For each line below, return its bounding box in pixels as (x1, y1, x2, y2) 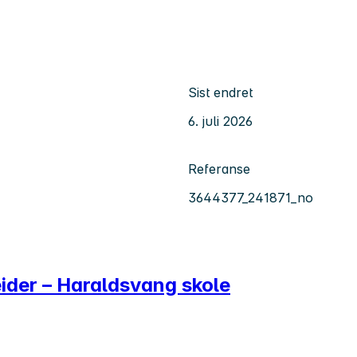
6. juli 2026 (188, 112, 253, 129)
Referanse (188, 160, 250, 177)
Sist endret (188, 84, 253, 100)
